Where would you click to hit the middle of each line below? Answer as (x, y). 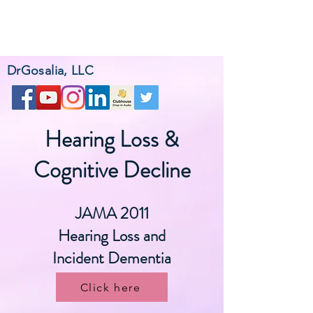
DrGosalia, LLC (51, 71)
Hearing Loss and (112, 236)
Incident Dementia (112, 258)
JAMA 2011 (112, 213)
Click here (110, 287)
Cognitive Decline (112, 170)
